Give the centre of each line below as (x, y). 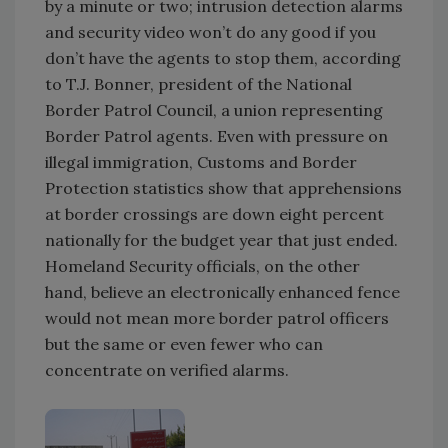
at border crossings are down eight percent (214, 213)
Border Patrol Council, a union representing (214, 109)
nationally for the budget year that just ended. (221, 239)
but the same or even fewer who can (184, 343)
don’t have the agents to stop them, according (223, 57)
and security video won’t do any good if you (210, 31)
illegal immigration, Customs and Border (201, 161)
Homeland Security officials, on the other (202, 265)
